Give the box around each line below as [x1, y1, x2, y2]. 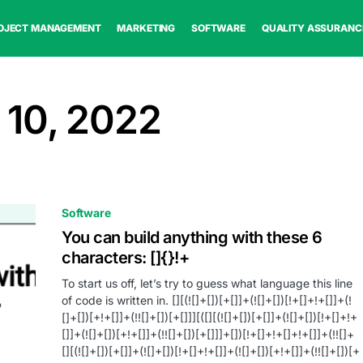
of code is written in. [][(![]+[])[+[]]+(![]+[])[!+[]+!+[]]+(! [62, 293, 352, 307]
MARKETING [117, 22, 176, 34]
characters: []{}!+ [62, 248, 189, 267]
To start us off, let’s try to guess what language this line [62, 276, 352, 290]
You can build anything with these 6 [62, 228, 322, 247]
